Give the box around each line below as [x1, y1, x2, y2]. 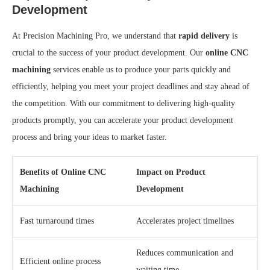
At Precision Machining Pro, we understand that [12, 31, 178, 40]
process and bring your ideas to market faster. [12, 132, 167, 142]
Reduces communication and [136, 248, 233, 257]
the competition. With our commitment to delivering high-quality [12, 98, 235, 108]
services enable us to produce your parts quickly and [51, 64, 231, 74]
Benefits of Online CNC [20, 167, 106, 177]
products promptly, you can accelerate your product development [12, 115, 233, 125]
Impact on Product [136, 167, 206, 177]
